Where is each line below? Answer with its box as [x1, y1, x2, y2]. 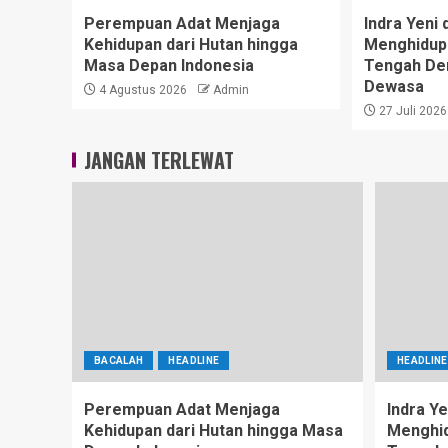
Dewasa [363, 76, 424, 96]
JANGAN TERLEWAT [84, 144, 234, 175]
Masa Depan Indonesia [84, 55, 254, 75]
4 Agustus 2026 [96, 82, 187, 97]
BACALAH [94, 354, 144, 366]
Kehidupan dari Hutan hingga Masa [84, 420, 343, 440]
